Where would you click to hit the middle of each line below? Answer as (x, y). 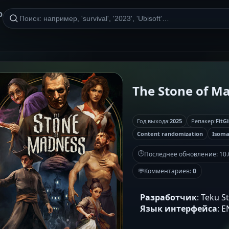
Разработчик (168, 197)
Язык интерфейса (179, 208)
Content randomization (170, 133)
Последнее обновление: (182, 154)
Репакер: (203, 121)
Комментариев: (168, 171)
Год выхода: (153, 121)
